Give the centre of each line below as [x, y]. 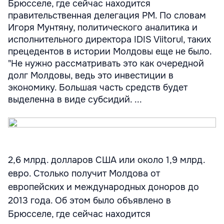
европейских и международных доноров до [103, 187]
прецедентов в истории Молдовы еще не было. [110, 51]
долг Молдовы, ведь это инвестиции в [91, 75]
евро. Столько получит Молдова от [84, 173]
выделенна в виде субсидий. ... [75, 99]
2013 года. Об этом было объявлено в [89, 200]
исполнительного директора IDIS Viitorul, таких [109, 39]
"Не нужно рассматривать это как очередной [106, 63]
